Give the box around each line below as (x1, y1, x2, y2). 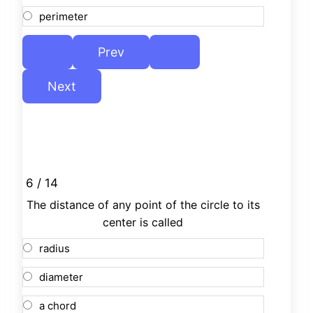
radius (39, 242, 70, 256)
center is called (103, 215, 184, 230)
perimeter (39, 10, 88, 24)
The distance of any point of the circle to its (26, 198, 260, 212)
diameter (39, 270, 83, 284)
